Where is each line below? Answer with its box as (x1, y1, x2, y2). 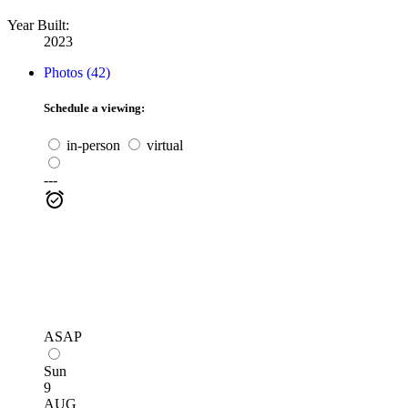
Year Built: (7, 16, 69, 33)
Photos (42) (44, 64, 110, 80)
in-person (63, 138, 120, 153)
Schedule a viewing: (44, 100, 145, 115)
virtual (143, 138, 183, 153)
